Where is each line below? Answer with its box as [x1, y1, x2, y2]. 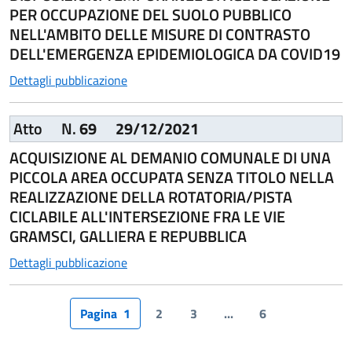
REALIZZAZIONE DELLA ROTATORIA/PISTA [9, 185, 292, 209]
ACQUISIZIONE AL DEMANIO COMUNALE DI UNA [9, 145, 331, 170]
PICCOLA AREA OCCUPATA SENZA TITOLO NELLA [9, 165, 334, 189]
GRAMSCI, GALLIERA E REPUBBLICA [9, 224, 247, 248]
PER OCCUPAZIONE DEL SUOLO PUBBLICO [9, 2, 291, 27]
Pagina [79, 304, 117, 323]
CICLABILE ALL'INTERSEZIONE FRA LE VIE [9, 204, 285, 229]
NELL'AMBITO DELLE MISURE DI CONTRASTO [9, 22, 310, 46]
